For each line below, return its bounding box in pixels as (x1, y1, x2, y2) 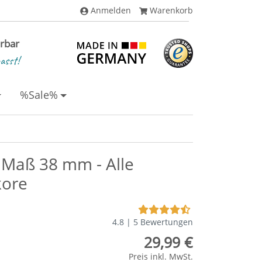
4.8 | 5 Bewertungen (112, 216, 193, 227)
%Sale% (19, 88, 58, 102)
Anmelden (88, 5, 131, 16)
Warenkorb (147, 5, 193, 16)
